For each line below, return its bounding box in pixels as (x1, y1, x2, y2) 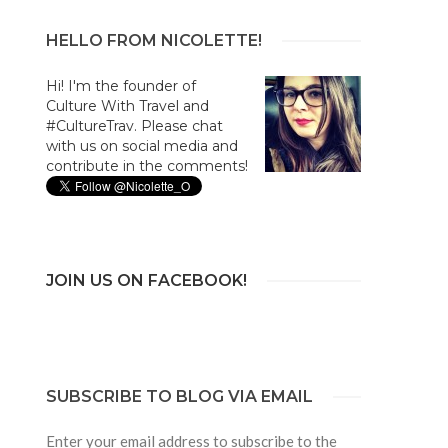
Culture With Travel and (45, 96, 209, 115)
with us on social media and (45, 136, 238, 155)
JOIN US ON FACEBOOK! (45, 270, 247, 290)
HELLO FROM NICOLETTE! (45, 30, 262, 50)
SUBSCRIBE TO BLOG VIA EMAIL (45, 386, 313, 406)
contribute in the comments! (45, 156, 248, 175)
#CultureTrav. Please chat (45, 116, 223, 135)
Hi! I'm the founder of (45, 76, 196, 95)
